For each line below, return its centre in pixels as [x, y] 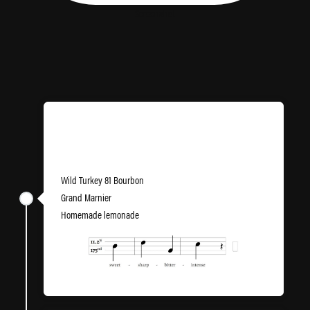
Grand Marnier [86, 197]
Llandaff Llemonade [110, 145]
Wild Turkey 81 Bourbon [102, 180]
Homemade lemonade [100, 214]
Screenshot [155, 13]
